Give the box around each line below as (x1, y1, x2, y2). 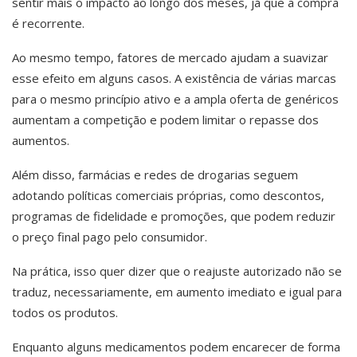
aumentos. (12, 132, 69, 148)
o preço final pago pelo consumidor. (12, 229, 207, 245)
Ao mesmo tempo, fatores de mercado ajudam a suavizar (12, 49, 328, 65)
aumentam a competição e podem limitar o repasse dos (12, 112, 319, 127)
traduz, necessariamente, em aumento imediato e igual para (12, 284, 342, 300)
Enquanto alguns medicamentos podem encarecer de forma (12, 339, 340, 355)
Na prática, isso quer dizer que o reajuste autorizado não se (12, 263, 342, 279)
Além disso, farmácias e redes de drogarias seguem (12, 167, 298, 182)
